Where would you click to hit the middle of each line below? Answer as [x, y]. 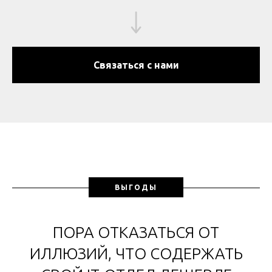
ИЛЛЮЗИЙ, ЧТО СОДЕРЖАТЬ [136, 254]
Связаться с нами [136, 65]
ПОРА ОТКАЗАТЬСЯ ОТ [136, 233]
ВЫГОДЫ [136, 188]
